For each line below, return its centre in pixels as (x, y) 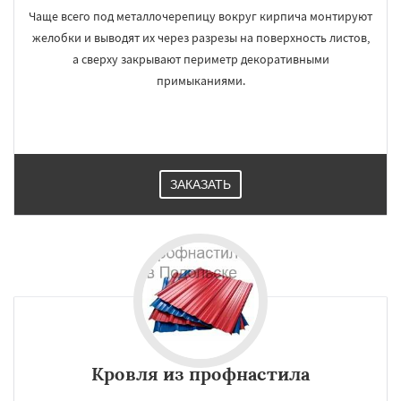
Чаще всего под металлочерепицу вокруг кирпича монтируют (200, 16)
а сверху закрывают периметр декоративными (200, 59)
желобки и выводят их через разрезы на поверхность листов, (200, 38)
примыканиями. (200, 81)
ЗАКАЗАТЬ (200, 184)
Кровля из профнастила (200, 374)
